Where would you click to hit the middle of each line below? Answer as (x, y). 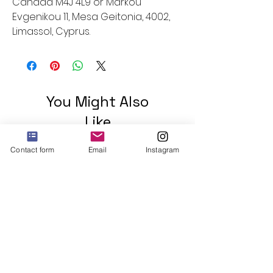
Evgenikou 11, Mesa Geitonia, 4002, (91, 17)
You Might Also (97, 102)
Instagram (162, 149)
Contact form (33, 149)
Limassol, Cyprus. (51, 32)
